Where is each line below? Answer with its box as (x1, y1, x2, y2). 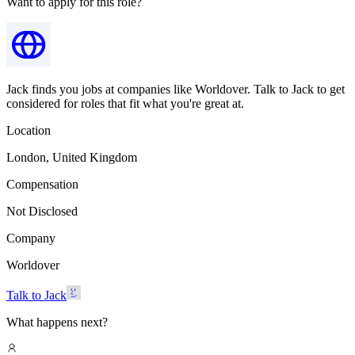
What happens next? (6, 315, 108, 329)
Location (6, 123, 51, 137)
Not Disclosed (6, 204, 78, 218)
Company (6, 231, 55, 245)
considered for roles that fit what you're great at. (6, 96, 244, 110)
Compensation (6, 177, 78, 191)
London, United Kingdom (6, 150, 137, 164)
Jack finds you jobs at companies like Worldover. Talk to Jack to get (6, 82, 345, 96)
